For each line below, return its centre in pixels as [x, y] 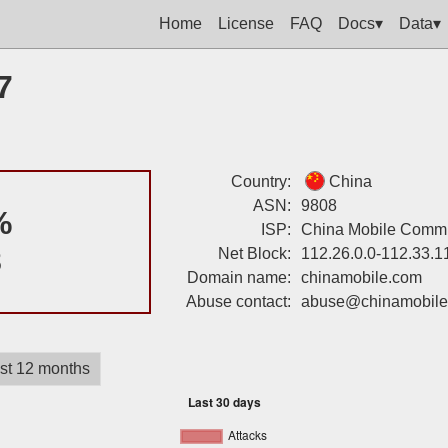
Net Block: [254, 253]
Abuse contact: [238, 301]
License [246, 23]
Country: [261, 181]
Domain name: [239, 277]
